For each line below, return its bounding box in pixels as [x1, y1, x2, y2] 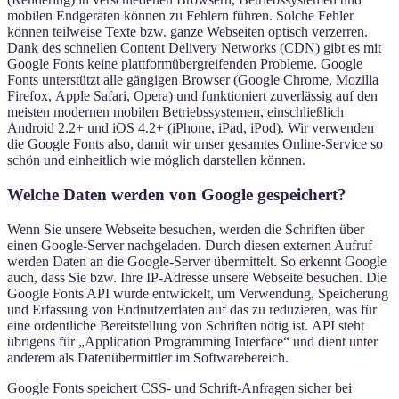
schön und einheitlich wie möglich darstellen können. [7, 152, 305, 168]
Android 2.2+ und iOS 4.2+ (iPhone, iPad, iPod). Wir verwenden [7, 120, 374, 136]
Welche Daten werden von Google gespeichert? [7, 184, 346, 204]
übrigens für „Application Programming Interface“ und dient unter [7, 333, 378, 349]
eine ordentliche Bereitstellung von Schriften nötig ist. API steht [7, 317, 364, 333]
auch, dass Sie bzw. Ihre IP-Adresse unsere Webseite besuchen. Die [7, 269, 387, 285]
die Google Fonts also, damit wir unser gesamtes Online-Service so [7, 136, 383, 152]
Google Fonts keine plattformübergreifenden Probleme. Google [7, 56, 362, 72]
